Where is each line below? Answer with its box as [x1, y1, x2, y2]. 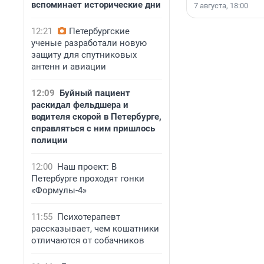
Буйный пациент [60, 88, 130, 98]
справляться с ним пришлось [31, 123, 155, 134]
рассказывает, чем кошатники [31, 223, 159, 234]
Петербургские [69, 26, 130, 37]
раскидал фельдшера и [31, 100, 128, 110]
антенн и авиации [31, 61, 106, 72]
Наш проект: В [57, 161, 117, 172]
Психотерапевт [57, 212, 120, 222]
